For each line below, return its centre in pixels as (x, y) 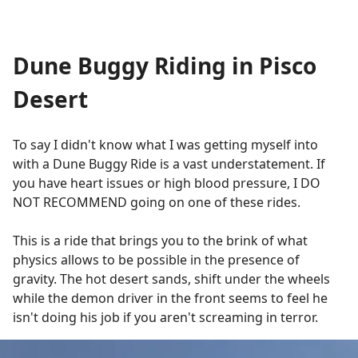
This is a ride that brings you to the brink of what (160, 241)
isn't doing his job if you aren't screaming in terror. (165, 317)
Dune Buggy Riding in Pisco (165, 66)
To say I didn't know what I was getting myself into (165, 145)
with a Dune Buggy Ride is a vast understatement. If (169, 164)
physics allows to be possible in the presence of (156, 260)
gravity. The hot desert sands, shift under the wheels (171, 279)
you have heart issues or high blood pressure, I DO (167, 183)
